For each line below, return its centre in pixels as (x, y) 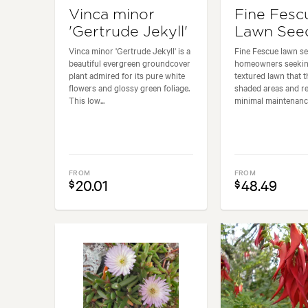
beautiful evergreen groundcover (130, 62)
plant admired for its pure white (127, 75)
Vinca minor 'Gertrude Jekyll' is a (130, 50)
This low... (87, 99)
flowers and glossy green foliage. (129, 87)
